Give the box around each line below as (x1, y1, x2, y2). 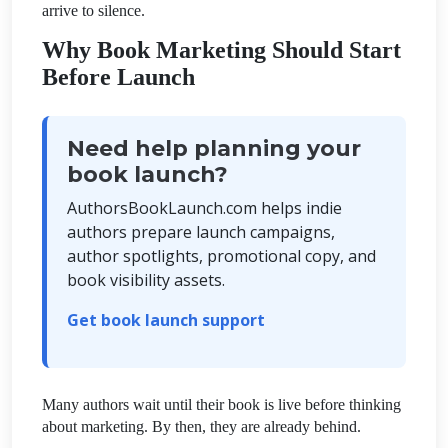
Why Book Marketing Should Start (42, 36, 401, 63)
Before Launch (42, 63, 195, 90)
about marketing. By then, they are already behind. (42, 417, 361, 435)
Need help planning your (67, 134, 361, 162)
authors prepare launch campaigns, (67, 220, 335, 243)
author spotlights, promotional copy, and (67, 244, 376, 267)
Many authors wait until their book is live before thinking (42, 395, 401, 413)
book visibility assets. (67, 268, 225, 291)
